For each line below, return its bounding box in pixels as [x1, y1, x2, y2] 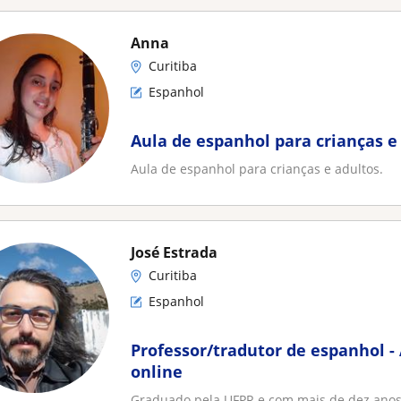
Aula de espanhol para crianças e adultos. [131, 160, 383, 177]
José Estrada [131, 243, 218, 262]
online [131, 361, 183, 382]
